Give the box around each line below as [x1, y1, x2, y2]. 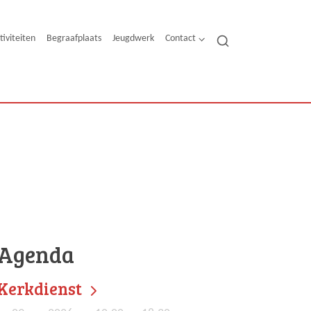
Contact [165, 33, 196, 44]
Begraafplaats [46, 33, 101, 44]
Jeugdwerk [112, 33, 154, 44]
